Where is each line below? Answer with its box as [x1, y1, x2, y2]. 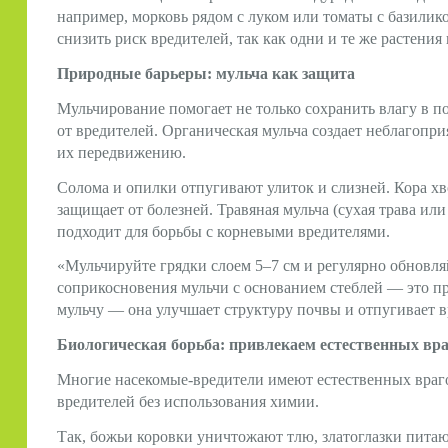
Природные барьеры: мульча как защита [56, 64, 355, 82]
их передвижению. [56, 143, 186, 161]
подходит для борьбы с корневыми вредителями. [56, 222, 390, 240]
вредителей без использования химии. [56, 392, 319, 410]
